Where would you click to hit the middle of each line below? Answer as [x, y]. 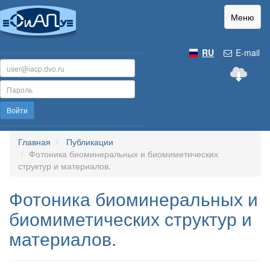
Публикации [90, 142]
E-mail [246, 52]
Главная [34, 142]
